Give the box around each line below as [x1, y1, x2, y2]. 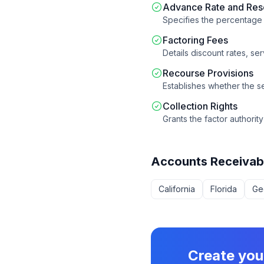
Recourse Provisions [163, 67, 253, 79]
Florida [210, 184, 237, 194]
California [159, 184, 195, 194]
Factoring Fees [163, 34, 228, 46]
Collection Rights [163, 100, 237, 112]
